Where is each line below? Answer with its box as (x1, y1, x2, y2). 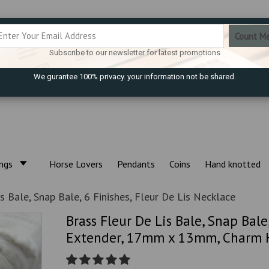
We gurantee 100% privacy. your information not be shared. (33, 72, 236, 81)
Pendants (116, 158, 155, 170)
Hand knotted (204, 158, 261, 170)
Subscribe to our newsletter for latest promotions (49, 48, 220, 57)
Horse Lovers (49, 158, 103, 170)
